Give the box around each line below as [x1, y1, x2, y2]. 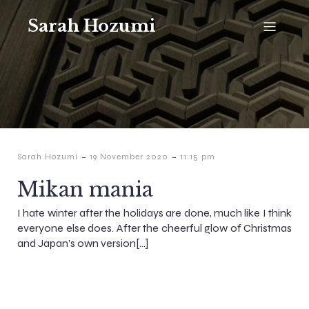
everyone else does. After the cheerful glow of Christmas [17, 221, 292, 235]
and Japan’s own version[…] [17, 237, 148, 250]
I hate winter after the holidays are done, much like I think [17, 206, 292, 219]
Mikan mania [17, 177, 153, 202]
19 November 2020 [90, 152, 168, 161]
